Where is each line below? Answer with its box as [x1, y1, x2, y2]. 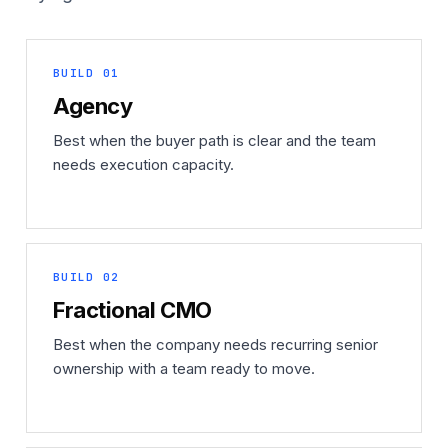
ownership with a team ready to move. [53, 359, 315, 378]
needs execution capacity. [53, 155, 234, 174]
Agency [53, 93, 133, 119]
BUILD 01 [53, 66, 120, 80]
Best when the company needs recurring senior [53, 335, 378, 354]
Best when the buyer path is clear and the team [53, 131, 376, 150]
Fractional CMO [53, 297, 212, 323]
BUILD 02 [53, 270, 120, 284]
